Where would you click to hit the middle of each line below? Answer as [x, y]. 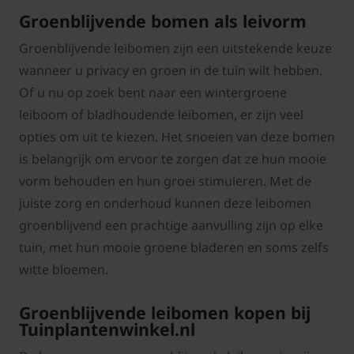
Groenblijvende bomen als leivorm [163, 21]
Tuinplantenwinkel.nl [107, 330]
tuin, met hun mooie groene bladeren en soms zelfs [174, 248]
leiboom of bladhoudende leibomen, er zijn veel [161, 115]
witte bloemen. [65, 270]
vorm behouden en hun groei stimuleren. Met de [165, 181]
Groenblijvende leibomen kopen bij [165, 313]
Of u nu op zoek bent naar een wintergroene [153, 93]
